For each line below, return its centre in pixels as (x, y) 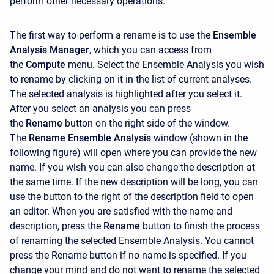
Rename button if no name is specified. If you (149, 256)
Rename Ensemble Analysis (90, 138)
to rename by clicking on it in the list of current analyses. (131, 80)
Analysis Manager (50, 50)
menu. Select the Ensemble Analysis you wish (166, 65)
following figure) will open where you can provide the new (133, 153)
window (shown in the (201, 138)
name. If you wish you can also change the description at (132, 168)
